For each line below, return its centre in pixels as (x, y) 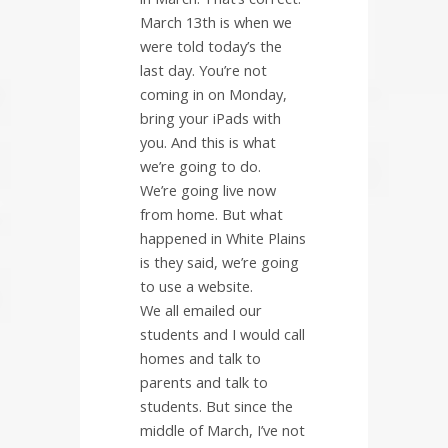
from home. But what (211, 214)
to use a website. (196, 286)
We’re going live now (208, 190)
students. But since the (216, 406)
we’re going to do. (200, 166)
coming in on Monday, (213, 94)
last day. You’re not (203, 70)
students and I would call (222, 334)
